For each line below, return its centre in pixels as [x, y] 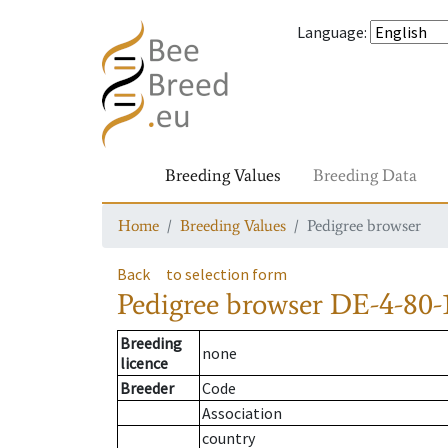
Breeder [147, 388]
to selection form [226, 274]
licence [144, 363]
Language [330, 32]
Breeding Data [365, 175]
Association [242, 413]
